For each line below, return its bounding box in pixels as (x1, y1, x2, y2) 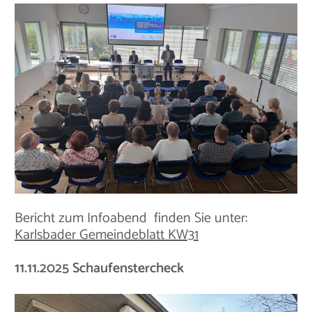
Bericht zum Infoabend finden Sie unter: (15, 207, 247, 231)
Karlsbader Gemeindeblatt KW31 (15, 224, 198, 247)
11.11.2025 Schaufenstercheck (15, 257, 184, 281)
